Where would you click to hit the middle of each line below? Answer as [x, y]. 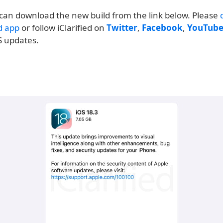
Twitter [122, 28]
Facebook [162, 28]
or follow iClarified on [63, 28]
